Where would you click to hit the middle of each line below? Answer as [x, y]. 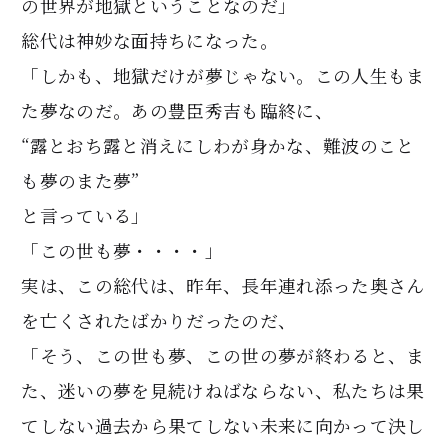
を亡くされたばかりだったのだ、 [159, 320]
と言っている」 [85, 215]
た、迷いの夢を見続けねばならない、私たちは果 [223, 390]
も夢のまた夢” [80, 180]
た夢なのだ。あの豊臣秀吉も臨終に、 [177, 110]
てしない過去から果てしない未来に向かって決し [223, 425]
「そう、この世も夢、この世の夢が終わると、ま [223, 355]
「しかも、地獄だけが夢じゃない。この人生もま [223, 75]
